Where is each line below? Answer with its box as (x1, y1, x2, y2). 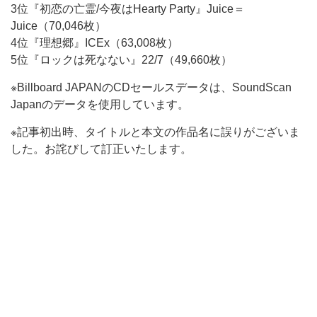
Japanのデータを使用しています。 (11, 98, 189, 110)
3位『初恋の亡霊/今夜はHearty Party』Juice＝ (11, 3, 245, 15)
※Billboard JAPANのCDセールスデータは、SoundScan (11, 81, 292, 93)
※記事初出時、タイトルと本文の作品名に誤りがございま (11, 126, 300, 138)
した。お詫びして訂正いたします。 (11, 143, 192, 155)
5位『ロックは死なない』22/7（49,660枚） (11, 54, 232, 66)
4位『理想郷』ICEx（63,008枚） (11, 37, 178, 49)
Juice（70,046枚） (11, 20, 106, 32)
